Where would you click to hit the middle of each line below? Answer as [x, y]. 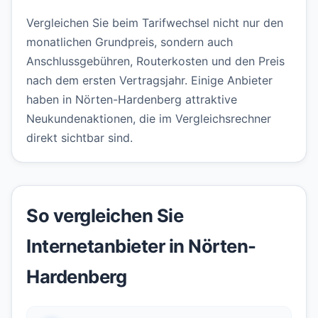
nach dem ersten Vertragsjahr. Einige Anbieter [149, 81]
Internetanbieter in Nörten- [141, 246]
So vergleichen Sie [105, 216]
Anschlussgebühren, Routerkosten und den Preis [155, 61]
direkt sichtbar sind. [79, 138]
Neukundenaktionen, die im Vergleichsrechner [149, 119]
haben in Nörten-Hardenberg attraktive [132, 100]
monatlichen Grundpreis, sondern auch [130, 42]
